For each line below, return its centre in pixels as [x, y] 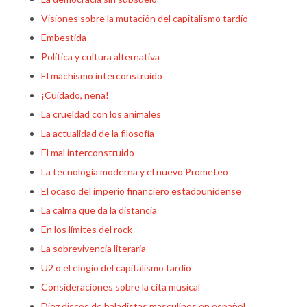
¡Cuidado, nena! [75, 95]
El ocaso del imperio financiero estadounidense [141, 191]
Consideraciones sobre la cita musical [121, 287]
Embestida [64, 37]
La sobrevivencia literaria [94, 248]
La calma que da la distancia [99, 210]
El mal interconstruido [88, 152]
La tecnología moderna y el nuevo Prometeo [135, 172]
